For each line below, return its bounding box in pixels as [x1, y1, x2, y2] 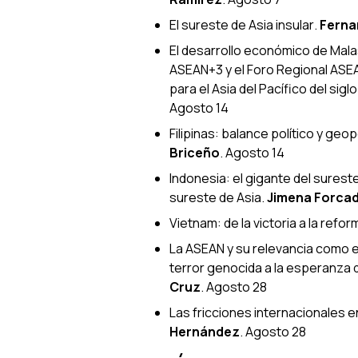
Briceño [169, 143, 220, 161]
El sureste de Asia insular [169, 15, 314, 34]
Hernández [169, 322, 240, 340]
